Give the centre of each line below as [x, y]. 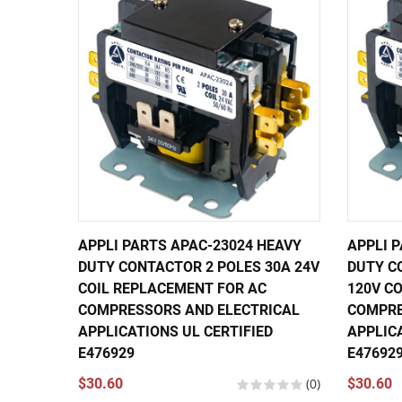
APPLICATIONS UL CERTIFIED [175, 332]
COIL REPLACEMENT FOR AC [172, 288]
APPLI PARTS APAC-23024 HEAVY [190, 245]
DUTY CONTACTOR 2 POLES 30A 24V [199, 267]
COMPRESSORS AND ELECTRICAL [189, 310]
